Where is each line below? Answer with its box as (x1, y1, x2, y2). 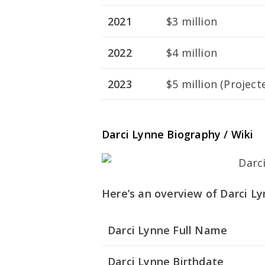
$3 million (166, 14, 217, 28)
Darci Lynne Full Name (108, 223, 228, 238)
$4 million (166, 46, 217, 60)
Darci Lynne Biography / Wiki (102, 127, 254, 142)
